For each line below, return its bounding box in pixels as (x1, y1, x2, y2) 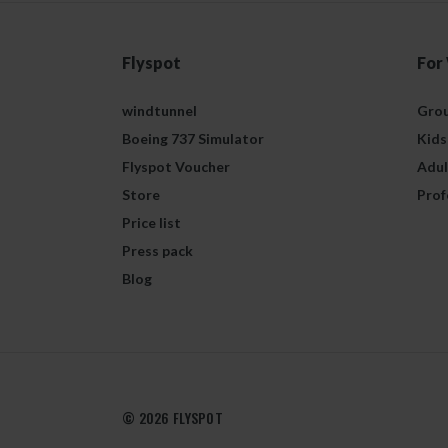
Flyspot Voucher (122, 158, 230, 175)
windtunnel (122, 102, 197, 119)
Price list (122, 214, 181, 231)
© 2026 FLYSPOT (122, 407, 224, 428)
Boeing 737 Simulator (122, 130, 264, 147)
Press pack (122, 242, 193, 259)
